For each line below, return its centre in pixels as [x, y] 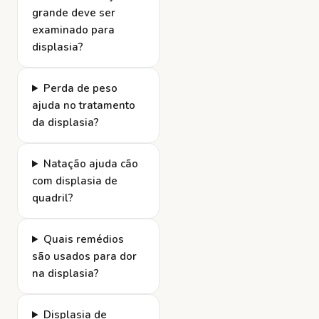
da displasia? [66, 122]
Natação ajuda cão [90, 163]
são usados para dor [84, 256]
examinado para [73, 30]
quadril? [53, 198]
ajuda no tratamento [84, 105]
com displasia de [75, 181]
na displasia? [66, 273]
